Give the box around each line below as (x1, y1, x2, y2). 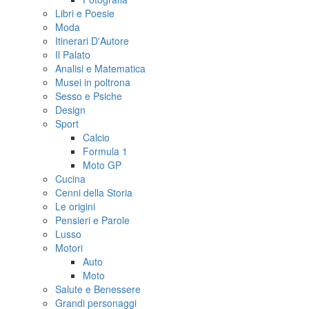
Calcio (83, 130, 110, 145)
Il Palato (55, 48, 90, 62)
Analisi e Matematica (55, 61, 146, 76)
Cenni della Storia (55, 186, 132, 200)
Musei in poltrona (55, 75, 130, 90)
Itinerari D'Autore (55, 34, 129, 48)
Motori (55, 241, 83, 255)
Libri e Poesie (55, 6, 114, 21)
